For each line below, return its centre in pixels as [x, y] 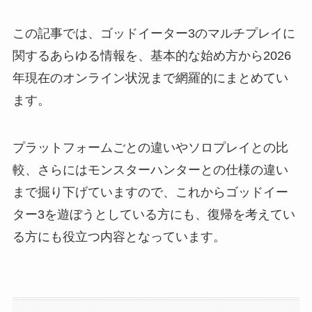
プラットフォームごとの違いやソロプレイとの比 [150, 147]
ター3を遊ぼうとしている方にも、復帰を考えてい [154, 214]
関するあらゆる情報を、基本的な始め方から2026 [151, 55]
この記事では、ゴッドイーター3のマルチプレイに [154, 33]
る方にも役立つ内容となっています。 [119, 236]
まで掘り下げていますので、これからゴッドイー [150, 192]
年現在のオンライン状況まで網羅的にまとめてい [150, 78]
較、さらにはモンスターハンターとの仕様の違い [150, 170]
